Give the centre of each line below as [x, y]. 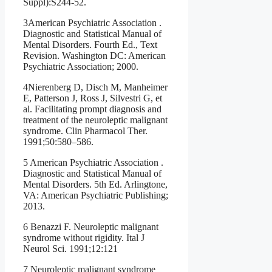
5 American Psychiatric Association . [93, 163]
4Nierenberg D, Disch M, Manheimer [95, 87]
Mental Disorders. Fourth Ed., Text [90, 45]
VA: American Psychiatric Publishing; [96, 195]
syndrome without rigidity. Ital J [84, 238]
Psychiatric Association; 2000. [81, 67]
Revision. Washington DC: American [94, 56]
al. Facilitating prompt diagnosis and [92, 109]
